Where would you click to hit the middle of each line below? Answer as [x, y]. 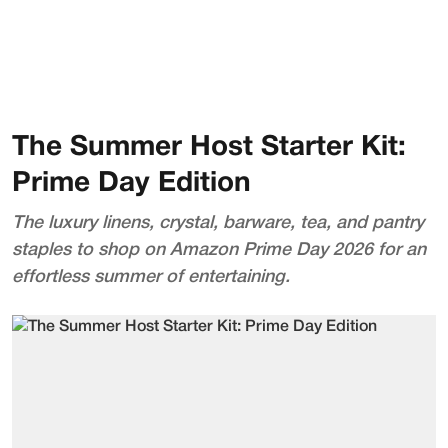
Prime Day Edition [131, 184]
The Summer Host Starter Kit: [209, 148]
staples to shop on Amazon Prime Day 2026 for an [219, 250]
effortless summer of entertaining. [151, 277]
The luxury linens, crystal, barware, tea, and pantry [218, 223]
